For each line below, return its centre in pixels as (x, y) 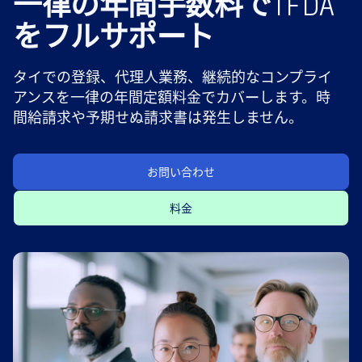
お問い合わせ (181, 171)
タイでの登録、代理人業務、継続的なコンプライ (173, 76)
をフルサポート (114, 35)
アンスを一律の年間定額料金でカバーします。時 (172, 97)
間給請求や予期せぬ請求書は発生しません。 (158, 117)
